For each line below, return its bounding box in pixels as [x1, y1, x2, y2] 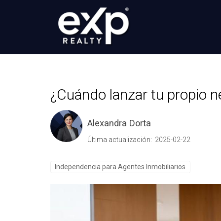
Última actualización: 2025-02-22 [87, 135, 190, 144]
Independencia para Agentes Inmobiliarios [55, 162, 186, 171]
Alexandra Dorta [87, 117, 151, 128]
